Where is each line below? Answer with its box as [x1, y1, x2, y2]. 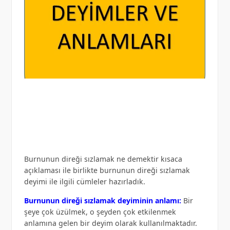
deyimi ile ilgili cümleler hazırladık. [24, 176, 145, 186]
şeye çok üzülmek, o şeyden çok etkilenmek [24, 206, 176, 217]
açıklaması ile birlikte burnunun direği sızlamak [24, 165, 190, 175]
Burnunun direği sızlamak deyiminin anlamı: [24, 195, 183, 205]
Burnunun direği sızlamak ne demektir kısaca [24, 154, 182, 164]
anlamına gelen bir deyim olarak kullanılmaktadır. [24, 218, 197, 228]
